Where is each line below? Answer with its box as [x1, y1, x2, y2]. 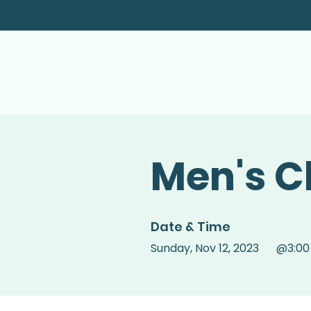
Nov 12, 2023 [195, 240, 259, 257]
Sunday [151, 240, 190, 257]
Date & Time [151, 218, 230, 235]
